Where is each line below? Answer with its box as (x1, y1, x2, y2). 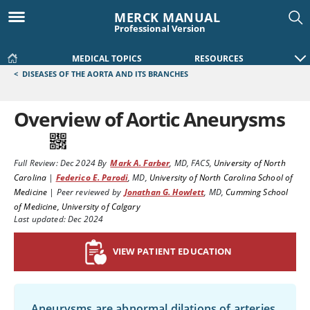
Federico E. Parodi (55, 172, 129, 183)
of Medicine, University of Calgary (14, 201, 140, 212)
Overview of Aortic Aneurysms (14, 106, 285, 132)
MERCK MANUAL (114, 9, 220, 26)
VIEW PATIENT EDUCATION (112, 245, 232, 257)
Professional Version (114, 22, 206, 35)
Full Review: (14, 157, 58, 169)
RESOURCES (194, 53, 244, 64)
